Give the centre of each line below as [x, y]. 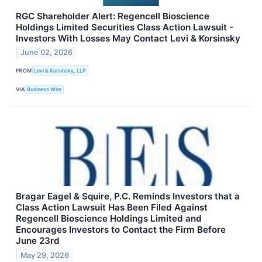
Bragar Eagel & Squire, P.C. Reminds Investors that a [128, 196]
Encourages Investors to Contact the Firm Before [121, 229]
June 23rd [38, 240]
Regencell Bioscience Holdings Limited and [109, 218]
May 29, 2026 [45, 255]
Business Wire [44, 89]
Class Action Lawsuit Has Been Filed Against [112, 207]
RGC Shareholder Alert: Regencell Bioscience [113, 16]
